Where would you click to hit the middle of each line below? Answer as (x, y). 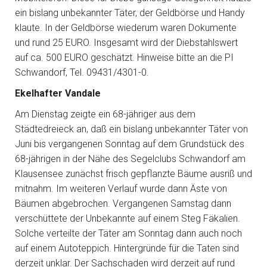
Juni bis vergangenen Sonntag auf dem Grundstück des (130, 144)
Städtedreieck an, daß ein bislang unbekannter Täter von (131, 129)
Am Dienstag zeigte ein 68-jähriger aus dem (105, 114)
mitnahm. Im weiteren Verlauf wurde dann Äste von (121, 189)
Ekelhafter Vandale (58, 93)
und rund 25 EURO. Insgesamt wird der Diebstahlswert (126, 43)
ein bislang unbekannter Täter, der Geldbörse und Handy (130, 13)
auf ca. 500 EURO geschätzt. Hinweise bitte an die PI (124, 58)
